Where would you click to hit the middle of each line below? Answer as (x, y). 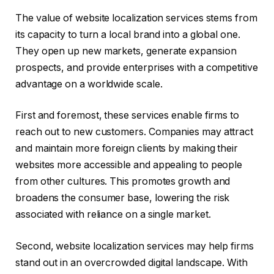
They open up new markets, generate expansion (126, 51)
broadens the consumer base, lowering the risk (123, 198)
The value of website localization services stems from (136, 18)
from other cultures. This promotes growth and (123, 182)
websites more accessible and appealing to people (129, 165)
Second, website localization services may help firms (135, 246)
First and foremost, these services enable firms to (128, 116)
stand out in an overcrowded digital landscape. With (131, 262)
